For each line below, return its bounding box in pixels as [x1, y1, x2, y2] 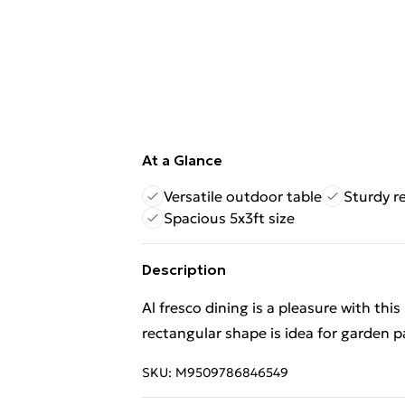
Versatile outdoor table [164, 187, 322, 205]
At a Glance [142, 151, 222, 169]
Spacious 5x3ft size [164, 209, 295, 227]
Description [142, 260, 226, 278]
